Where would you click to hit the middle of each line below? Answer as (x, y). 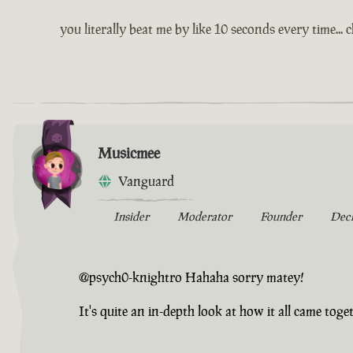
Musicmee (129, 153)
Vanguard (146, 182)
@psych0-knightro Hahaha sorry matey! (191, 278)
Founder (281, 217)
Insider (131, 217)
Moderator (204, 217)
